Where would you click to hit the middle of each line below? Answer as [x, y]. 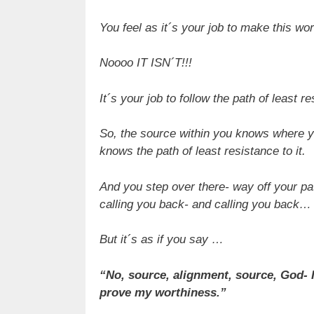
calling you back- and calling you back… [205, 204]
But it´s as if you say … [162, 240]
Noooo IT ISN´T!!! [146, 63]
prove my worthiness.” [163, 292]
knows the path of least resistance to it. [203, 151]
